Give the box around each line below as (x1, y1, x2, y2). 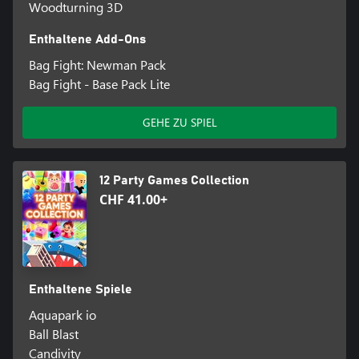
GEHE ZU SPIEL (142, 115, 217, 131)
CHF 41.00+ (99, 191, 167, 209)
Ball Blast (28, 325, 79, 343)
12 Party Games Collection (99, 174, 249, 188)
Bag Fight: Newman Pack (28, 56, 166, 74)
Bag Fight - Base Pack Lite (28, 75, 170, 93)
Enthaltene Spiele (28, 283, 132, 296)
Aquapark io (28, 306, 96, 324)
